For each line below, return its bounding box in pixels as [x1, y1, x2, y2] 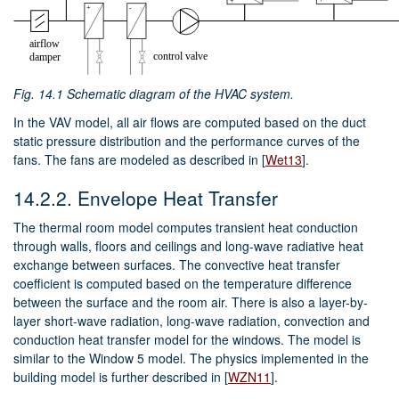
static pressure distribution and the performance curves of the [13, 132, 360, 151]
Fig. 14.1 [13, 85, 67, 103]
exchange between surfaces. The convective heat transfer [13, 256, 340, 274]
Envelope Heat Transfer [77, 184, 278, 212]
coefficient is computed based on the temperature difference [13, 274, 352, 293]
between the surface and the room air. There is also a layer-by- [13, 293, 368, 312]
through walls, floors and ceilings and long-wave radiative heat [13, 237, 363, 256]
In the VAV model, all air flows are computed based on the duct [13, 113, 366, 132]
